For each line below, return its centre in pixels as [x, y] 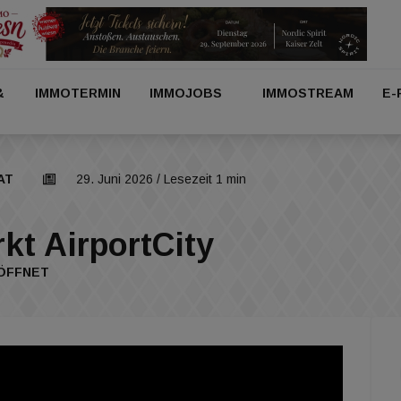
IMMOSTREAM [307, 93]
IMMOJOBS [186, 93]
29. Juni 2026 [115, 179]
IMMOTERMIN [78, 93]
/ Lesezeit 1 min [200, 179]
